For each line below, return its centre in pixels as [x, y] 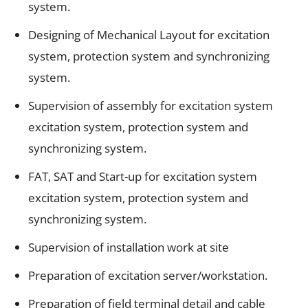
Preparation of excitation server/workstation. [148, 275]
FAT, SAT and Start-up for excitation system [143, 176]
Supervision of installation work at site [129, 247]
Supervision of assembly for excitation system [151, 105]
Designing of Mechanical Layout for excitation [149, 34]
